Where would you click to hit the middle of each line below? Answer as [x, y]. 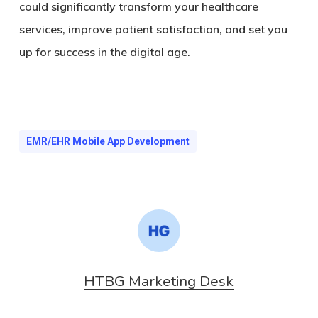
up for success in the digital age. [104, 52]
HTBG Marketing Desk [159, 281]
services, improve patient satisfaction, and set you [153, 29]
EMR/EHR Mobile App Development [108, 141]
